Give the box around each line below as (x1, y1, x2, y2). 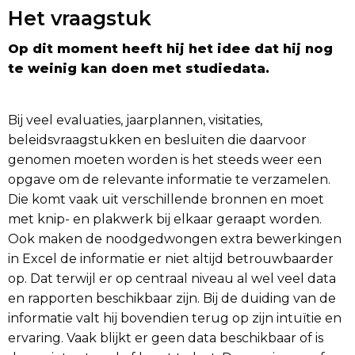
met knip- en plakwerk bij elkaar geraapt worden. (8, 212, 322, 227)
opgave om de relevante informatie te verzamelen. (8, 172, 330, 188)
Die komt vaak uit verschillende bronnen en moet (8, 192, 324, 208)
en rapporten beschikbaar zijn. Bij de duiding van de (8, 291, 336, 307)
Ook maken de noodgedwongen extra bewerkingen (8, 231, 342, 247)
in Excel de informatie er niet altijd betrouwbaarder (8, 251, 334, 267)
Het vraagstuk (8, 6, 151, 31)
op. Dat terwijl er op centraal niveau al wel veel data (8, 271, 336, 287)
